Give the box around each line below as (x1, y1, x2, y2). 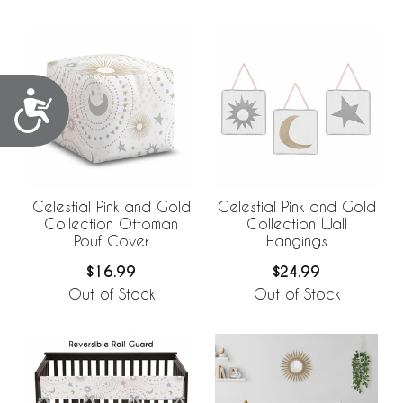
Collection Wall (246, 214, 347, 232)
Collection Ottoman (44, 214, 178, 232)
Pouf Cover (73, 231, 149, 249)
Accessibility (55, 88, 187, 118)
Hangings (265, 231, 327, 249)
